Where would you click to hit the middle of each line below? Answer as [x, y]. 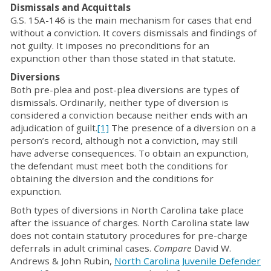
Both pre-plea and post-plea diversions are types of [125, 90]
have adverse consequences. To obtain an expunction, [129, 153]
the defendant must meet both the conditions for [119, 166]
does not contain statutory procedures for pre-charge [129, 235]
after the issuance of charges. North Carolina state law [130, 223]
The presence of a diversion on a [184, 128]
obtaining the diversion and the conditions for [112, 178]
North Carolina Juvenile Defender [188, 261]
